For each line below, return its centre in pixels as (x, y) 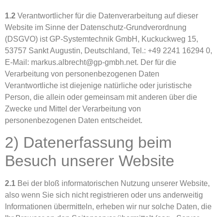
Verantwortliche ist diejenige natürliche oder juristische (98, 85)
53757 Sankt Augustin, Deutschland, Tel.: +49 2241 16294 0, (108, 50)
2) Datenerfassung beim (88, 142)
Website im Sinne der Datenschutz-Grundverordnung (96, 27)
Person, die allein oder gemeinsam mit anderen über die (101, 97)
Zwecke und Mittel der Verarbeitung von (73, 108)
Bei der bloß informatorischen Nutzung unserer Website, (113, 183)
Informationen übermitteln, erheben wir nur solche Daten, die (108, 206)
